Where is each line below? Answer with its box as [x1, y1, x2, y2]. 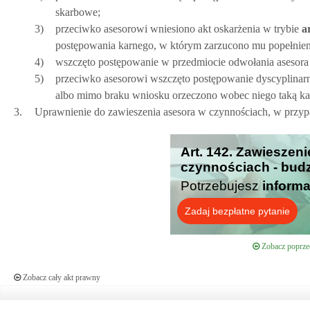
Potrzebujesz [181, 179, 262, 193]
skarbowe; [55, 6, 100, 18]
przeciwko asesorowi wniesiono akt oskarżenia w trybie [55, 23, 299, 35]
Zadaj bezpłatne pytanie [185, 206, 290, 217]
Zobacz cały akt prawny [21, 273, 100, 282]
